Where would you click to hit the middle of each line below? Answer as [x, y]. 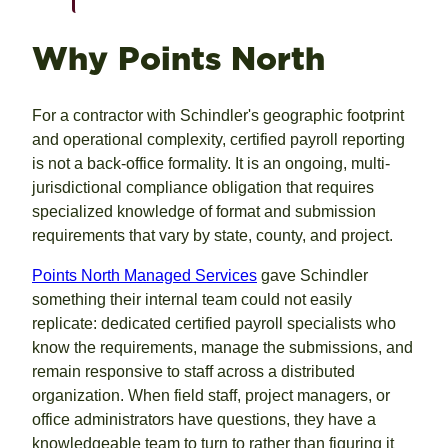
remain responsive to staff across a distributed [193, 372]
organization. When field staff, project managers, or [211, 396]
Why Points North [178, 58]
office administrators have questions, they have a [204, 420]
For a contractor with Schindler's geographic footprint [218, 116]
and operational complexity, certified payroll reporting [218, 140]
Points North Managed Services [144, 276]
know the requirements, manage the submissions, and [222, 348]
